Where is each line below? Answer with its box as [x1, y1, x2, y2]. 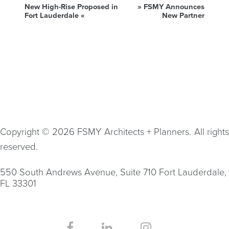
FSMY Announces [144, 3, 204, 12]
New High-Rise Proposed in [25, 3, 118, 12]
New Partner [162, 11, 204, 20]
